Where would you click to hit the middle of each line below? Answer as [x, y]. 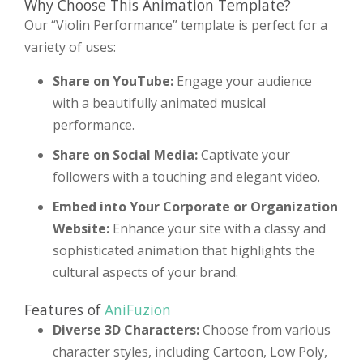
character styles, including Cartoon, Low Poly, [190, 352]
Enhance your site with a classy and [218, 229]
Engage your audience [243, 81]
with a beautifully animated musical [159, 103]
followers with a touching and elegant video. [186, 177]
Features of [64, 310]
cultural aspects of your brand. [145, 273]
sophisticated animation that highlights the [184, 251]
